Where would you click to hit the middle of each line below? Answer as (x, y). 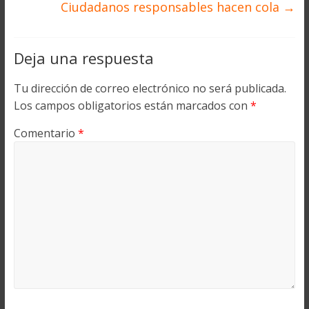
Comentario (46, 133)
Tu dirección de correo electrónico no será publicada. (150, 89)
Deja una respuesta (83, 58)
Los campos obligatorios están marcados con (132, 106)
